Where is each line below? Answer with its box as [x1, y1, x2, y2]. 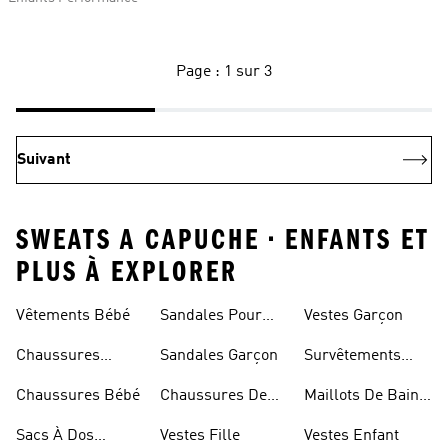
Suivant [17, 152, 71, 168]
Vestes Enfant [304, 428, 399, 444]
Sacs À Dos [16, 428, 94, 444]
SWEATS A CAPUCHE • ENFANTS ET [16, 223, 430, 257]
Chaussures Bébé [16, 388, 140, 404]
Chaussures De [160, 388, 267, 404]
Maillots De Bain [304, 388, 419, 404]
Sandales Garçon [160, 348, 278, 364]
